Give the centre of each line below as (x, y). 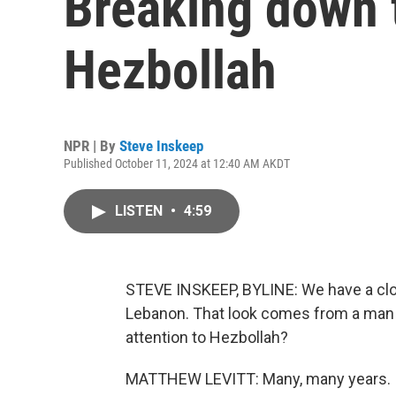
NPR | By (91, 146)
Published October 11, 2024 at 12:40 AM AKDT (177, 164)
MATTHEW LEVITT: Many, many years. (258, 379)
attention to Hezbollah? (207, 337)
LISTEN (141, 211)
